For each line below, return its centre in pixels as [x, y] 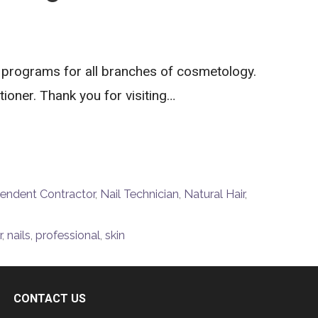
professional [67, 236]
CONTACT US [49, 298]
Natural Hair [214, 194]
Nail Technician [139, 194]
